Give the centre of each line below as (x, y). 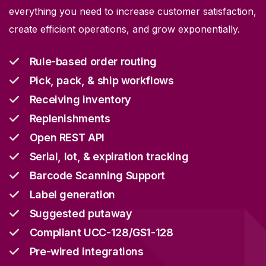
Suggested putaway (81, 214)
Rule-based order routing (93, 62)
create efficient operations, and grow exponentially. (126, 29)
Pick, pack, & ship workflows (102, 81)
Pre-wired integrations (86, 252)
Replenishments (70, 119)
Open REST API (67, 138)
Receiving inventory (80, 100)
